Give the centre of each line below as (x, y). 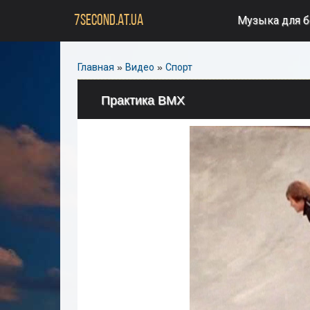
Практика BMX (143, 100)
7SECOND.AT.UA (109, 21)
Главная (96, 67)
